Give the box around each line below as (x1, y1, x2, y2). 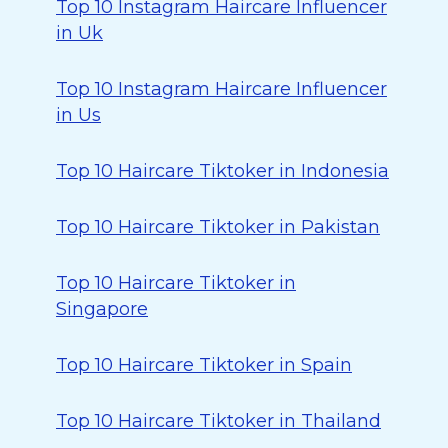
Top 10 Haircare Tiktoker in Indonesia (56, 160, 389, 182)
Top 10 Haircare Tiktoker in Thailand (56, 410, 381, 432)
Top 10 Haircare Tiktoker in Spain (56, 354, 352, 376)
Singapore (56, 298, 148, 320)
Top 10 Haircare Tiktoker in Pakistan (56, 216, 380, 238)
